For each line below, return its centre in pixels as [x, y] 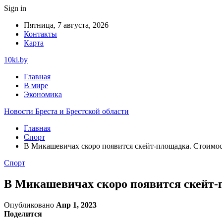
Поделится [23, 214]
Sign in [15, 8]
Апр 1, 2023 [76, 205]
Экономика [43, 94]
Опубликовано [30, 205]
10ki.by [16, 60]
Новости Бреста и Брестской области [66, 111]
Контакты [40, 34]
